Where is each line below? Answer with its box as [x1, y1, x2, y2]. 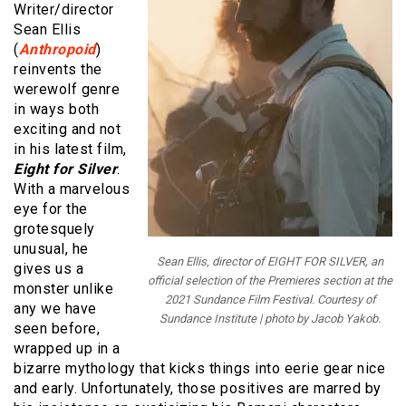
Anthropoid [18, 40, 96, 58]
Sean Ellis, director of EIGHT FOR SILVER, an [157, 254, 383, 268]
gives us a [14, 259, 83, 277]
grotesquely [14, 219, 95, 237]
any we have [14, 299, 97, 317]
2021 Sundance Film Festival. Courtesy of [164, 292, 376, 306]
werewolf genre [14, 80, 120, 98]
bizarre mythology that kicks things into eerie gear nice [14, 359, 385, 377]
